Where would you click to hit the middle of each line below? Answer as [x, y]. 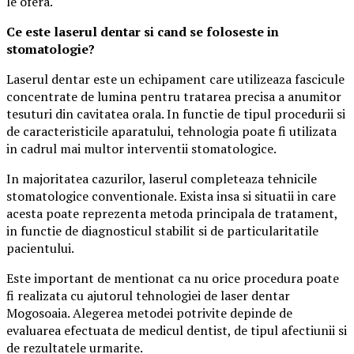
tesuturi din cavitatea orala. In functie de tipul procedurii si [176, 113]
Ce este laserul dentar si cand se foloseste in [143, 31]
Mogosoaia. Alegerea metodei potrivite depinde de [149, 313]
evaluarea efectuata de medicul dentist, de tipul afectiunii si [177, 330]
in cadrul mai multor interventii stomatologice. [141, 148]
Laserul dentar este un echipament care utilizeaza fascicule [175, 79]
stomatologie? [51, 49]
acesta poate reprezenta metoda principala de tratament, [172, 213]
